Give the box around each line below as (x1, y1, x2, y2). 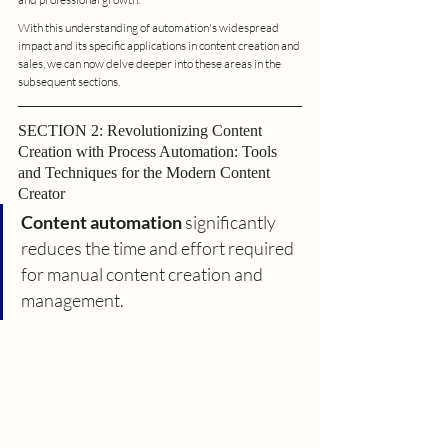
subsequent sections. (18, 73, 120, 89)
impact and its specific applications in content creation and (18, 37, 302, 53)
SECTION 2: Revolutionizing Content (18, 121, 266, 139)
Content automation (21, 210, 182, 233)
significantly (182, 210, 279, 233)
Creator (18, 184, 65, 202)
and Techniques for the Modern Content (18, 163, 274, 181)
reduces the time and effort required (21, 236, 297, 259)
